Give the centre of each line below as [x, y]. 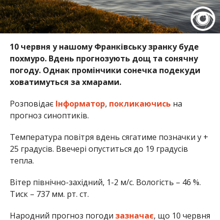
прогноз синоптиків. [49, 115]
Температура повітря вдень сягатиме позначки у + [109, 137]
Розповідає [32, 103]
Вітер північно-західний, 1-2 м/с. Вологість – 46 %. [105, 182]
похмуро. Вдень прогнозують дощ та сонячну [104, 58]
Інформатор [80, 103]
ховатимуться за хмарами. [65, 82]
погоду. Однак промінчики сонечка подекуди [105, 70]
